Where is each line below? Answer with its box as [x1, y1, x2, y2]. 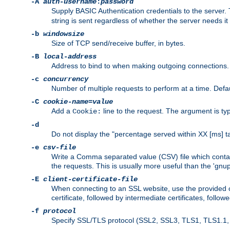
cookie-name [43, 98, 88, 106]
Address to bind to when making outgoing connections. [51, 62, 229, 70]
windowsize [43, 30, 84, 39]
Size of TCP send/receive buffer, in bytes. [51, 39, 185, 48]
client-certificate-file [43, 175, 138, 184]
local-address [43, 52, 97, 61]
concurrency [43, 75, 88, 84]
